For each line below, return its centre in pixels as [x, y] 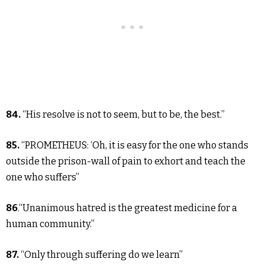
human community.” [50, 224]
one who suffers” [43, 177]
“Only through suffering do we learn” [102, 255]
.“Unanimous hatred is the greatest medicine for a [127, 208]
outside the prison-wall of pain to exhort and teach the [126, 161]
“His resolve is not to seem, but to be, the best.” [124, 114]
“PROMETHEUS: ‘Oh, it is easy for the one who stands [135, 145]
